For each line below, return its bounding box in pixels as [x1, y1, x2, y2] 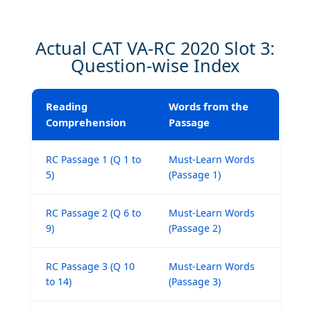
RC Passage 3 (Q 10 [45, 259, 135, 273]
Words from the [168, 99, 249, 113]
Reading [45, 99, 87, 113]
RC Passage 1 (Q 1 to [45, 152, 141, 166]
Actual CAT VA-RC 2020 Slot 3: [35, 35, 276, 60]
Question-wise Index [71, 53, 240, 77]
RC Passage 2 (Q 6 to [45, 205, 141, 219]
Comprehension [45, 115, 126, 129]
